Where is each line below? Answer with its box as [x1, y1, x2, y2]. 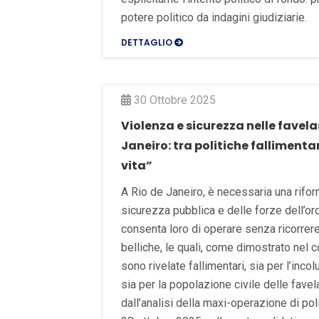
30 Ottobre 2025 [131, 93, 216, 107]
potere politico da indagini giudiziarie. [121, 10, 307, 24]
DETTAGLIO [121, 36, 174, 48]
